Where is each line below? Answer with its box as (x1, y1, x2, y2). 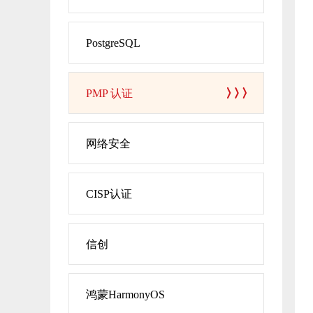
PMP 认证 (86, 87, 133, 99)
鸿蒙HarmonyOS (86, 289, 165, 300)
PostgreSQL (86, 37, 140, 49)
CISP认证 (86, 188, 132, 200)
